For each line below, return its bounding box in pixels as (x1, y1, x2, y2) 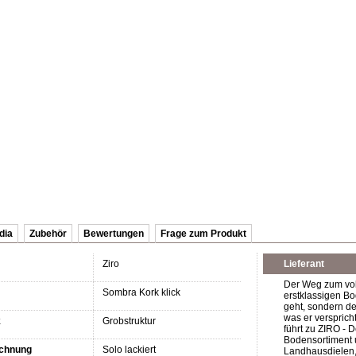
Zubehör (29, 228, 67, 239)
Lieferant (284, 258, 324, 269)
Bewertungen (83, 228, 144, 239)
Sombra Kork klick (103, 287, 180, 298)
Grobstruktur (103, 315, 156, 327)
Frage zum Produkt (161, 228, 246, 239)
